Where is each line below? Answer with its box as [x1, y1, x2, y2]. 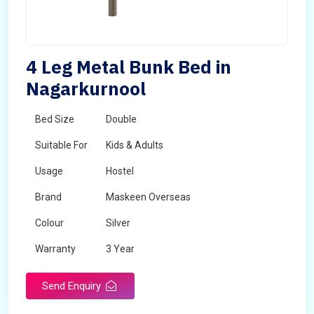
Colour [35, 217, 64, 228]
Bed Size [35, 114, 74, 125]
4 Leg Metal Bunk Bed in [26, 55, 231, 78]
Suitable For [35, 139, 88, 151]
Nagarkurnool [26, 76, 146, 100]
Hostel [106, 165, 134, 177]
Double [106, 114, 137, 125]
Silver [106, 217, 130, 228]
